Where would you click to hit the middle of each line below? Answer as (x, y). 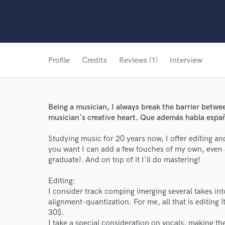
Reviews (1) (138, 61)
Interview (186, 61)
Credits (94, 61)
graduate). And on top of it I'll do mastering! (124, 160)
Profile (59, 61)
